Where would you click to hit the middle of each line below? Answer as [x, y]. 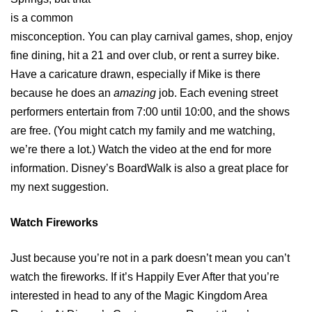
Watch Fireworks [54, 223]
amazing [135, 93]
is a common [42, 18]
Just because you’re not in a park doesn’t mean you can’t [150, 258]
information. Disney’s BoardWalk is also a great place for [149, 169]
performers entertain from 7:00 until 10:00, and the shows [150, 112]
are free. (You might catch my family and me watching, [143, 131]
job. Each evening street [217, 93]
